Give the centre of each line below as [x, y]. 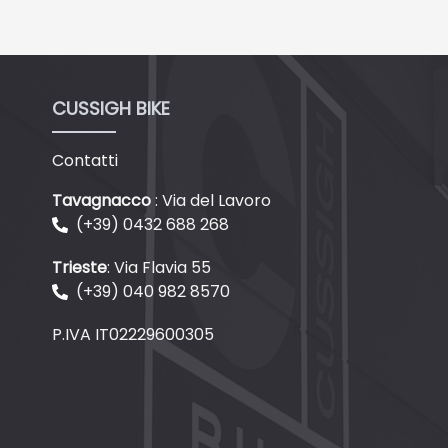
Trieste [79, 267]
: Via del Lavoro [213, 200]
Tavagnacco [103, 200]
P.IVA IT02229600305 [133, 334]
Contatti [85, 160]
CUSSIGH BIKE [111, 108]
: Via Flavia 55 [159, 267]
